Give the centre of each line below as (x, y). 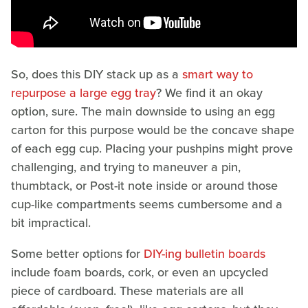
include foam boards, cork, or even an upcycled (140, 273)
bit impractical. (51, 223)
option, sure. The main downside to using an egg (143, 112)
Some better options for (77, 254)
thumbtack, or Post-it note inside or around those (144, 186)
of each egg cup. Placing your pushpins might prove (152, 149)
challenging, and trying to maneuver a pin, (126, 167)
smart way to (218, 75)
